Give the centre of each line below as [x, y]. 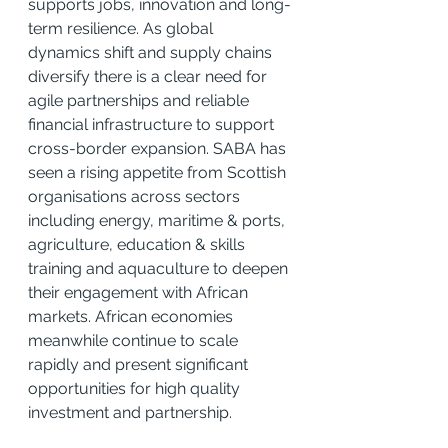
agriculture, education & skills [138, 244]
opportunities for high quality [136, 388]
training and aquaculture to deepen [160, 268]
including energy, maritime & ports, [158, 220]
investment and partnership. [130, 412]
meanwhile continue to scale [135, 340]
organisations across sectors [136, 196]
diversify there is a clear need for [149, 76]
